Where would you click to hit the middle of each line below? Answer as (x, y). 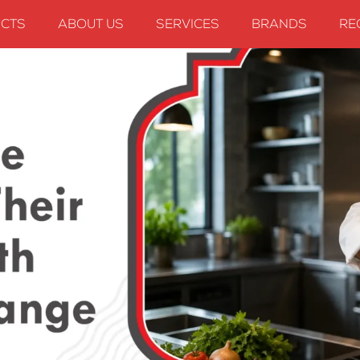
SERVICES (187, 26)
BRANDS (279, 26)
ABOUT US (90, 26)
